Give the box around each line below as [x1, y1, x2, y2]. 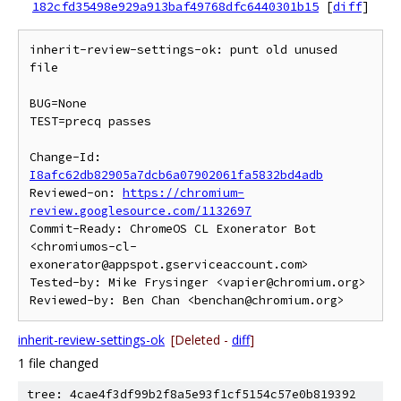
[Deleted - [171, 331, 232, 348]
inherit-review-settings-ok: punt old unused [30, 42, 337, 57]
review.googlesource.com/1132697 [30, 203, 252, 218]
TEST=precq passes [30, 114, 151, 129]
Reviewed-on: [30, 185, 123, 200]
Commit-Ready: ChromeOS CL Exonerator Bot [30, 221, 316, 236]
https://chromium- [123, 185, 244, 200]
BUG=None [30, 96, 87, 111]
